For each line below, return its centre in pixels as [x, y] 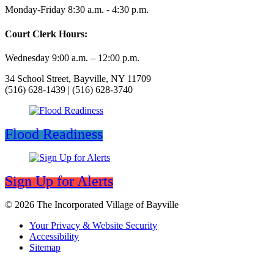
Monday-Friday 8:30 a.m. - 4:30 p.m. [77, 10]
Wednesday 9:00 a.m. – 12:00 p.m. [72, 57]
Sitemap [45, 247]
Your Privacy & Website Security [93, 225]
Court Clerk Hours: [46, 34]
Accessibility [54, 236]
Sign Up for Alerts [59, 181]
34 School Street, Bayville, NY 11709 [78, 78]
